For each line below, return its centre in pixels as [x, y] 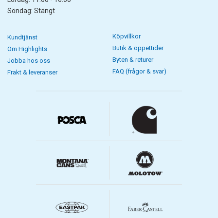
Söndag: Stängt [31, 11]
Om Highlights [27, 49]
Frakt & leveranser [32, 73]
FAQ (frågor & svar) [139, 72]
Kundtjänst [22, 37]
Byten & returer [133, 60]
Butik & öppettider [138, 48]
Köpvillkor [126, 36]
